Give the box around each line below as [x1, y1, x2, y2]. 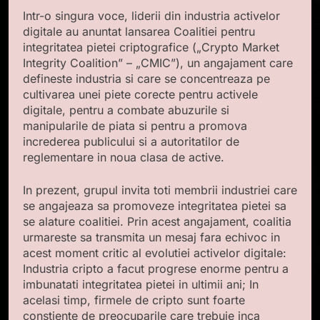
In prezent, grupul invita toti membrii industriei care [23, 182, 297, 197]
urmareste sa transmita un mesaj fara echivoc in [23, 229, 280, 244]
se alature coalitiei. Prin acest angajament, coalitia [23, 214, 291, 229]
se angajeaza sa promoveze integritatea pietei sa [23, 198, 286, 213]
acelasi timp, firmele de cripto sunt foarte [23, 292, 245, 307]
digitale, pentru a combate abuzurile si [23, 102, 229, 117]
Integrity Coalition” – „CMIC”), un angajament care [23, 55, 293, 70]
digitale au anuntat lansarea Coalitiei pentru [23, 24, 255, 39]
